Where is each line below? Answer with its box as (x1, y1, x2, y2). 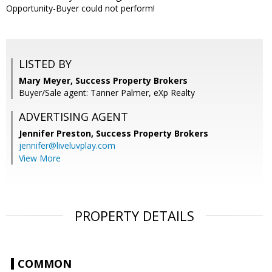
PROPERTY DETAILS (75, 206, 194, 225)
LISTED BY (19, 56, 72, 72)
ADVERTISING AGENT (19, 109, 128, 124)
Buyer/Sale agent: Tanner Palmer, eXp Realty (19, 87, 195, 99)
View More (19, 152, 61, 165)
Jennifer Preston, (19, 127, 96, 140)
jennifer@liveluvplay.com (19, 140, 115, 152)
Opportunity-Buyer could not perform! (6, 2, 155, 15)
